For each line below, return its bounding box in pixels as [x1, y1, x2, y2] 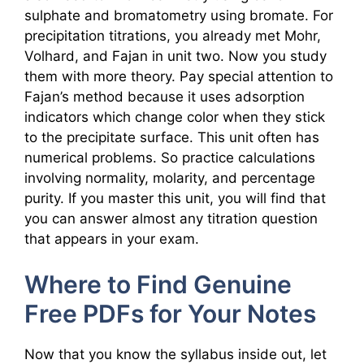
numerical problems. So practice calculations [24, 149, 315, 166]
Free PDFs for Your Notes [24, 299, 316, 329]
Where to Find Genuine [24, 270, 292, 300]
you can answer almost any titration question [24, 210, 318, 227]
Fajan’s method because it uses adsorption [24, 88, 305, 105]
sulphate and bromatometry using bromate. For [24, 6, 333, 24]
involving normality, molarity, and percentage [24, 169, 315, 186]
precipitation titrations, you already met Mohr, [24, 27, 321, 44]
